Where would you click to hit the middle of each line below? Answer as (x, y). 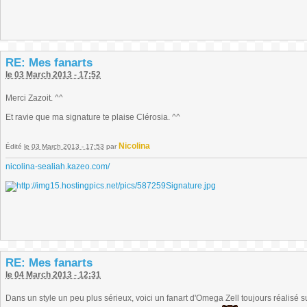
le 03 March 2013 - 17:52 (53, 75)
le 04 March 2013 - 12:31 (53, 275)
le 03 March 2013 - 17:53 (64, 146)
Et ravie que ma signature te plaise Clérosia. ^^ (93, 117)
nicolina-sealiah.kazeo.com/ (58, 167)
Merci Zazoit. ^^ (34, 98)
